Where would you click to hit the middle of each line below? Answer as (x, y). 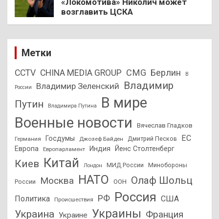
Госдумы (60, 138)
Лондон (93, 165)
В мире (124, 102)
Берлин (166, 72)
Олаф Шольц (162, 180)
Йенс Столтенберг (145, 148)
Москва (57, 180)
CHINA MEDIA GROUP (81, 73)
